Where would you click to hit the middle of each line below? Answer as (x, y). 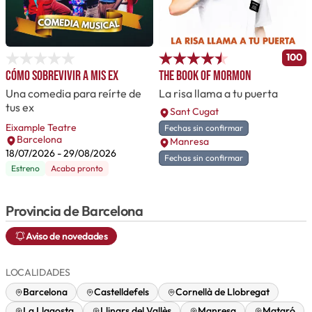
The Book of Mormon (205, 76)
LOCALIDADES (38, 273)
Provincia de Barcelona (74, 211)
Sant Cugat (194, 112)
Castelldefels (122, 292)
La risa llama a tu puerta (218, 94)
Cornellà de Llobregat (223, 292)
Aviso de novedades (67, 236)
